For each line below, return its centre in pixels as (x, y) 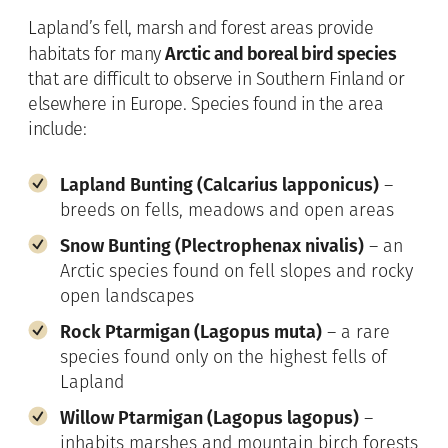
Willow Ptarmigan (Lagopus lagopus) (209, 417)
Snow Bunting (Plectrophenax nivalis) (212, 245)
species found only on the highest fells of (223, 358)
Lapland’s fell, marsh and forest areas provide (200, 29)
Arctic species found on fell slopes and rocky (236, 272)
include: (57, 130)
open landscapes (127, 297)
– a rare (356, 333)
